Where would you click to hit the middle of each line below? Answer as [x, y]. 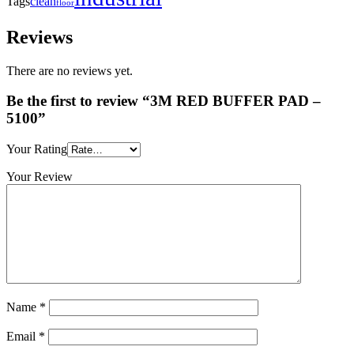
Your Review [40, 177]
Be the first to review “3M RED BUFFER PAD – [164, 101]
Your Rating [37, 149]
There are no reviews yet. [70, 70]
